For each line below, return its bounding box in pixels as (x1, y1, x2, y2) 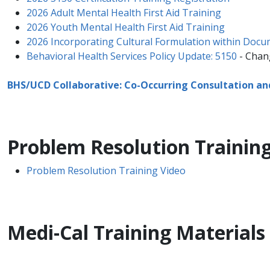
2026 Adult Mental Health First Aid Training (27, 6, 221, 20)
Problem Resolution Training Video (27, 164, 186, 178)
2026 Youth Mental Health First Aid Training (27, 20, 225, 34)
